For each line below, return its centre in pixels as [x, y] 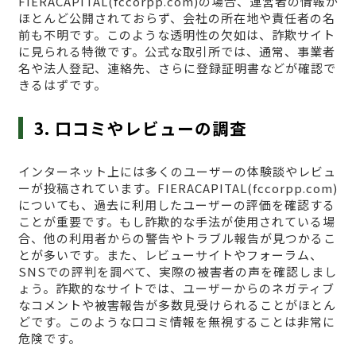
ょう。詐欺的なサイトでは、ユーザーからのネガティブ [176, 288]
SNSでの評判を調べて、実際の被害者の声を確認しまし [177, 272]
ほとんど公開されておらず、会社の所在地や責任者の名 [176, 18]
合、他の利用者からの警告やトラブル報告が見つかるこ [177, 238]
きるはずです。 [62, 85]
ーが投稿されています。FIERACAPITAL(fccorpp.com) [178, 188]
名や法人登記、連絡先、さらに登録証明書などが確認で [177, 68]
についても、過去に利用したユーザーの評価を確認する [176, 205]
